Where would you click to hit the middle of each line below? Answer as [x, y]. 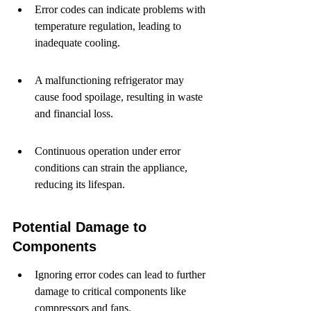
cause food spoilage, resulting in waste [120, 97]
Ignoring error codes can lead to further [121, 275]
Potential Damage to [82, 227]
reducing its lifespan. [80, 184]
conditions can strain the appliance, [112, 168]
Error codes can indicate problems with [121, 9]
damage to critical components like [112, 291]
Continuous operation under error [109, 151]
